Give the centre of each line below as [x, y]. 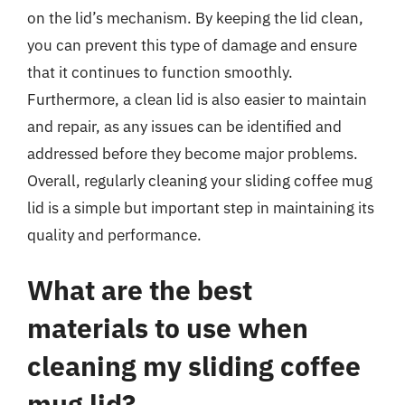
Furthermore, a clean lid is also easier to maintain [197, 99]
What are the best [140, 290]
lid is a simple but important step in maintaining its [201, 207]
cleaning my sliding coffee [194, 366]
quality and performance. [114, 235]
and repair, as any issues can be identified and [184, 126]
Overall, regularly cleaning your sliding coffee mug [200, 180]
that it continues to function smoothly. [160, 72]
